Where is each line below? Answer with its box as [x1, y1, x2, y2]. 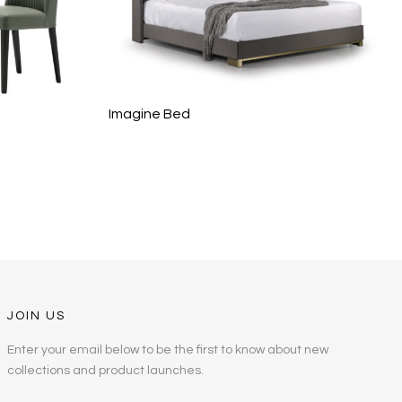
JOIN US [6, 309, 66, 322]
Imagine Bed [109, 107, 190, 122]
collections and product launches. [6, 363, 204, 377]
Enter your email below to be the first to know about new [6, 343, 328, 356]
